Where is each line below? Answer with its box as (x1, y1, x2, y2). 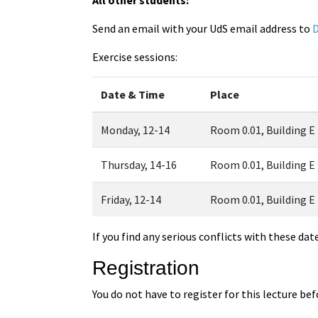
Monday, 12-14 (101, 122, 170, 137)
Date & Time (101, 87, 165, 102)
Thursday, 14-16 (101, 157, 177, 172)
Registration (92, 256, 200, 279)
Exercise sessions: (92, 49, 178, 64)
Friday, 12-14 (101, 192, 162, 207)
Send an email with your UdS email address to (92, 21, 313, 35)
